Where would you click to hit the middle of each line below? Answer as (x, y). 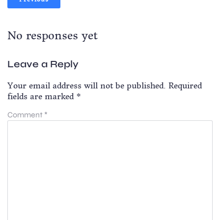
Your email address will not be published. (87, 85)
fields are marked (42, 96)
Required (185, 85)
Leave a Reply (43, 64)
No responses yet (53, 35)
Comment (26, 114)
